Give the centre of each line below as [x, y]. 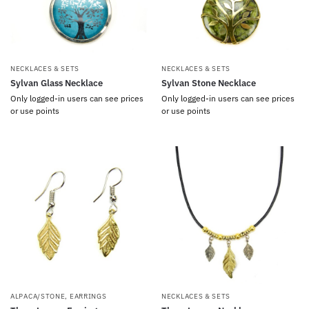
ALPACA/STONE [38, 296]
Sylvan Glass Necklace [57, 83]
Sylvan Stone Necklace [209, 83]
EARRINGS [88, 296]
